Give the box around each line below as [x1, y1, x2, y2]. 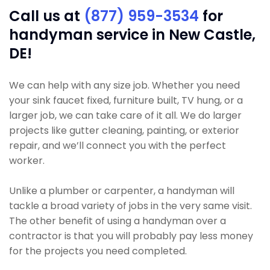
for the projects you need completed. [9, 244, 187, 258]
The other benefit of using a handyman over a [9, 214, 226, 228]
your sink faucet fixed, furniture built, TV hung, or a [9, 93, 243, 107]
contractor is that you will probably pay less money [9, 229, 253, 243]
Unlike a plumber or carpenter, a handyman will [9, 184, 234, 198]
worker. [9, 154, 45, 168]
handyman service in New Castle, [9, 25, 256, 45]
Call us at [9, 6, 84, 26]
